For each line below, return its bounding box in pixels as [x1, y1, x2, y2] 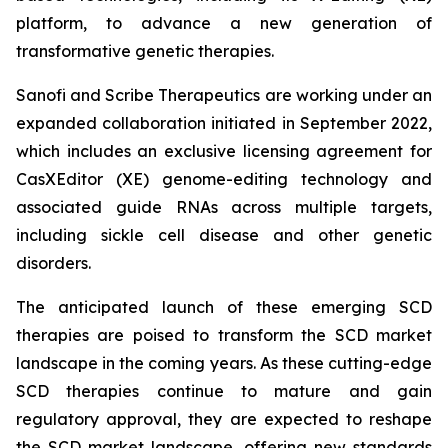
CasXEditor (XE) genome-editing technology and [16, 169, 432, 190]
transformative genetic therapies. [16, 41, 274, 62]
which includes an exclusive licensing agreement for [16, 141, 432, 162]
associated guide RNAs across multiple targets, [16, 197, 432, 218]
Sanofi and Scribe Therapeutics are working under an [16, 85, 432, 106]
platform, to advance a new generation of [16, 13, 432, 34]
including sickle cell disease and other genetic [16, 225, 432, 246]
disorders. [16, 253, 91, 274]
